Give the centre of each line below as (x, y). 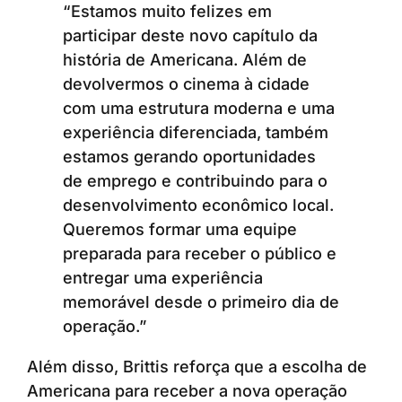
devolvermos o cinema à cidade (186, 84)
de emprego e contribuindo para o (195, 181)
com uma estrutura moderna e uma (199, 109)
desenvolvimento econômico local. (198, 205)
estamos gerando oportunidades (189, 157)
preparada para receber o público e (200, 254)
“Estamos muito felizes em (167, 12)
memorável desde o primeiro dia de (201, 302)
